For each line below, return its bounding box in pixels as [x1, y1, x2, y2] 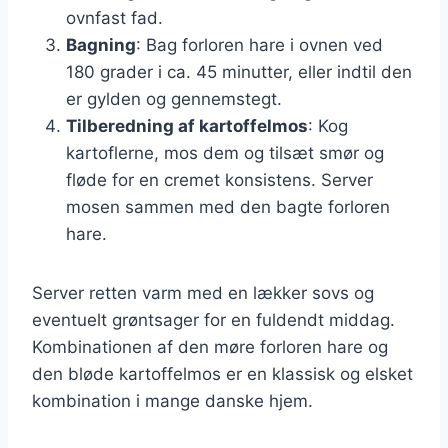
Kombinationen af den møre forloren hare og [32, 336, 388, 357]
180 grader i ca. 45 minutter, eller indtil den [66, 61, 412, 82]
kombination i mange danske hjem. [32, 390, 313, 411]
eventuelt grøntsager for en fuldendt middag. [32, 309, 395, 330]
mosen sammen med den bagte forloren [66, 196, 390, 217]
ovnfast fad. [66, 7, 163, 28]
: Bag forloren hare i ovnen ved [136, 34, 383, 55]
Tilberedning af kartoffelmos [66, 115, 308, 136]
